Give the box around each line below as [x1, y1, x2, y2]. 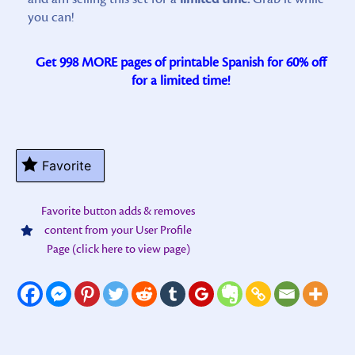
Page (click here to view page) [46, 241, 190, 257]
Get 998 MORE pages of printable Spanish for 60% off [35, 53, 326, 71]
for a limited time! [132, 71, 230, 90]
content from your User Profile [44, 222, 193, 238]
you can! [28, 8, 74, 26]
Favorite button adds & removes [41, 203, 196, 219]
